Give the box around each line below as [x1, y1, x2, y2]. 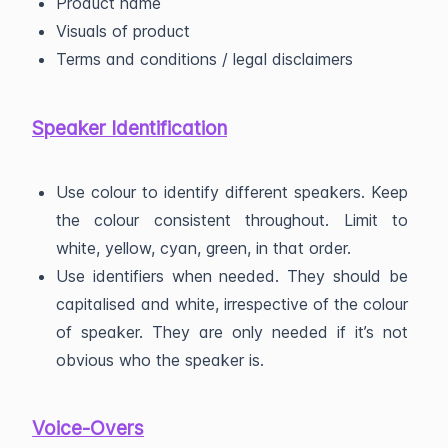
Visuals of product [56, 21, 190, 42]
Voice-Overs [32, 415, 144, 440]
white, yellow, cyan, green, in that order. [56, 237, 351, 258]
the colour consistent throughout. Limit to [56, 209, 408, 230]
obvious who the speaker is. [56, 349, 264, 370]
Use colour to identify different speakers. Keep [56, 181, 408, 202]
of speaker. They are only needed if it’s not [56, 321, 408, 342]
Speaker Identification [32, 115, 227, 140]
